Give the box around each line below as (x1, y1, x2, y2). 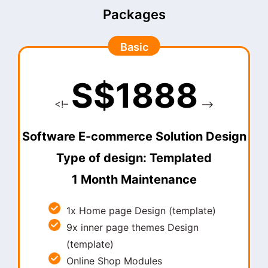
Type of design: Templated (56, 151, 212, 166)
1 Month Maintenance (71, 172, 197, 187)
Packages (102, 7, 166, 23)
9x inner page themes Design (66, 221, 199, 234)
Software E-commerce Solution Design (22, 129, 246, 144)
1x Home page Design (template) (66, 205, 216, 217)
